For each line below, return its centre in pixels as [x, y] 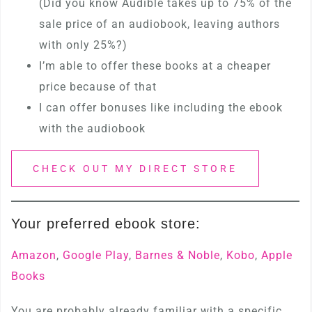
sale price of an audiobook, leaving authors [159, 24]
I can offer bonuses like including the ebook [161, 108]
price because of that [98, 87]
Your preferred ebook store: [106, 224]
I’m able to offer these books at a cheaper [155, 66]
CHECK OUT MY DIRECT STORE [135, 169]
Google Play [96, 255]
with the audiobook [92, 128]
